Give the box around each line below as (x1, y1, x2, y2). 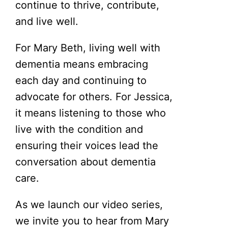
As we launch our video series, (15, 198, 163, 211)
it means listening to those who (15, 106, 166, 119)
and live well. (15, 15, 79, 27)
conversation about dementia (15, 155, 156, 168)
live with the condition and (15, 123, 144, 135)
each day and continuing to (15, 74, 147, 87)
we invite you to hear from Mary (15, 214, 169, 227)
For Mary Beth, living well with (15, 41, 161, 54)
